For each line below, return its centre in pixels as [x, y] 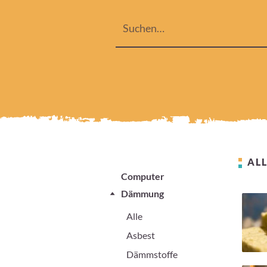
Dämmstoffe [152, 254]
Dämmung [142, 194]
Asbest [141, 235]
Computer [143, 176]
